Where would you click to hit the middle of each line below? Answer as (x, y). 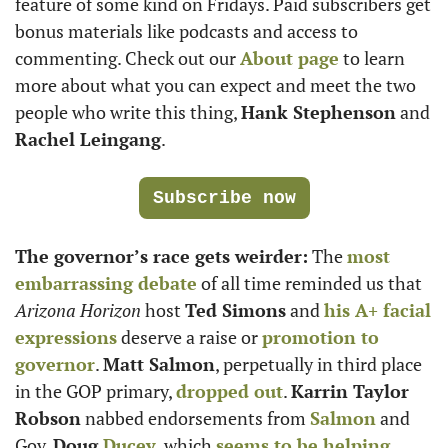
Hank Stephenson (318, 112)
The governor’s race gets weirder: (161, 256)
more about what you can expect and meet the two (215, 85)
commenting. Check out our (127, 58)
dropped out (229, 391)
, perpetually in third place (318, 364)
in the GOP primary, (95, 391)
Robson (48, 418)
